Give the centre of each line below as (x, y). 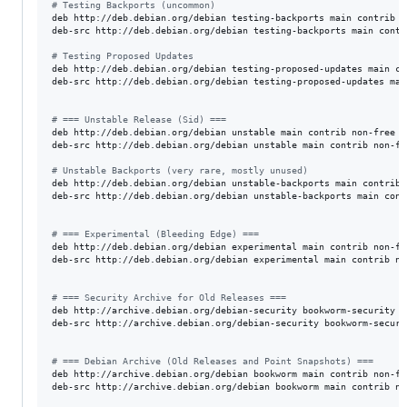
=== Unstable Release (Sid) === (142, 119)
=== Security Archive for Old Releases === (172, 298)
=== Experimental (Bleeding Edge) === (158, 234)
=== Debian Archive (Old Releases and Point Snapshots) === (215, 361)
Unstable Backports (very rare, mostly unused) (183, 170)
